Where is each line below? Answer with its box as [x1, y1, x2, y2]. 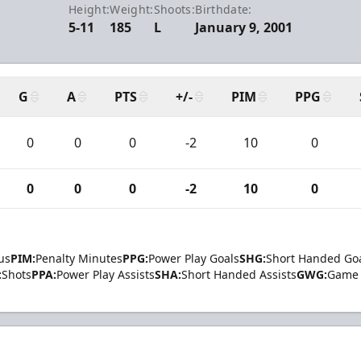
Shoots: [153, 2, 196, 17]
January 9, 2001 [195, 19, 293, 36]
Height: [68, 2, 110, 17]
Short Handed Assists [181, 267, 297, 282]
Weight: [110, 2, 154, 17]
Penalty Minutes [35, 251, 122, 266]
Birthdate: [195, 2, 252, 17]
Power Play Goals [148, 251, 239, 266]
